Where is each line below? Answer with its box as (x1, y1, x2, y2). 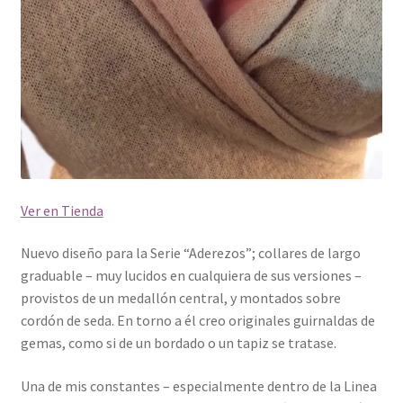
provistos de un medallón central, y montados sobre (20, 289, 341, 308)
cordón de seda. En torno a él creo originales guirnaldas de (20, 311, 375, 330)
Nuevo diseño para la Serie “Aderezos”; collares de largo (20, 244, 361, 263)
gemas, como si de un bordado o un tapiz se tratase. (20, 334, 336, 353)
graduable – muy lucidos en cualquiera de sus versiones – (20, 266, 362, 285)
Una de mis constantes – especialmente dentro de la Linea (20, 377, 377, 396)
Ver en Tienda (20, 201, 103, 219)
